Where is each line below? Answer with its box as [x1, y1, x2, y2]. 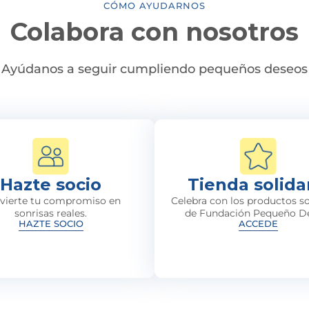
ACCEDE [238, 218, 278, 229]
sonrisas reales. [14, 207, 88, 219]
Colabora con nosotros [10, 17, 299, 47]
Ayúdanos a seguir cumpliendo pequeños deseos [1, 61, 308, 77]
